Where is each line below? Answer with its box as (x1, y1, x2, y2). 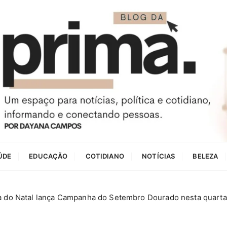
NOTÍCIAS (142, 152, 175, 160)
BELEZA (193, 152, 218, 160)
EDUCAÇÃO (29, 152, 68, 160)
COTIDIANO (85, 152, 124, 160)
